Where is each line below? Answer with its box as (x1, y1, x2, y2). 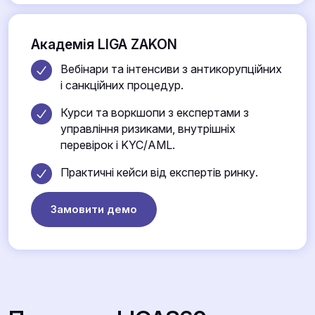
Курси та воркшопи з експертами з (60, 105, 249, 120)
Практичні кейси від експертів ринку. (60, 165, 258, 179)
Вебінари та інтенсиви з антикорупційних (60, 61, 282, 76)
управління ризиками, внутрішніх (60, 121, 236, 136)
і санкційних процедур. (60, 77, 184, 92)
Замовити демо (51, 202, 137, 217)
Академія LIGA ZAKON (31, 36, 177, 53)
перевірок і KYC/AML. (60, 137, 175, 152)
